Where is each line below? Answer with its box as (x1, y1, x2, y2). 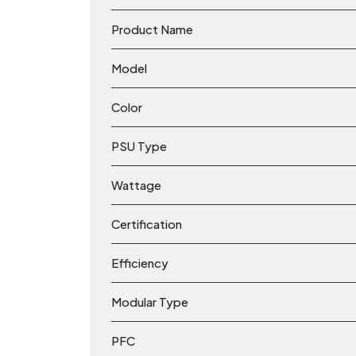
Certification (111, 216, 182, 232)
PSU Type (111, 138, 167, 154)
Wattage (111, 177, 161, 193)
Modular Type (111, 294, 188, 310)
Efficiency (111, 255, 168, 271)
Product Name (111, 21, 193, 37)
